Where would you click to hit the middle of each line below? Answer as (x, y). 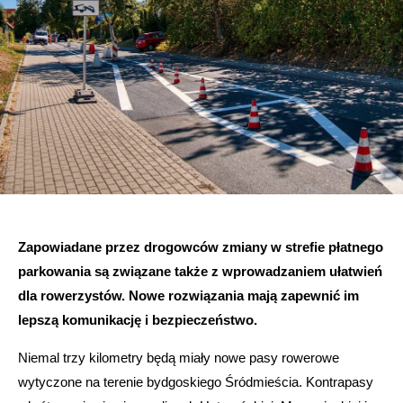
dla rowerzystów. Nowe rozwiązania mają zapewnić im (188, 296)
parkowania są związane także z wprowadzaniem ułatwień (200, 272)
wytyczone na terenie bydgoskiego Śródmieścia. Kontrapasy (196, 382)
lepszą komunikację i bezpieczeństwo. (138, 320)
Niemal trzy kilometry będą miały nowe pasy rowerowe (179, 358)
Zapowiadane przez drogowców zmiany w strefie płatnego (201, 247)
